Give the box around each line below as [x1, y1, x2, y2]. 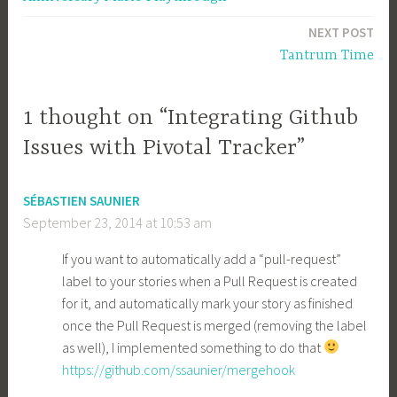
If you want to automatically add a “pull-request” [62, 249, 342, 268]
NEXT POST [307, 24, 374, 42]
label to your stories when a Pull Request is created [62, 271, 358, 290]
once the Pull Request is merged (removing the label [62, 315, 368, 334]
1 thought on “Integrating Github [23, 105, 359, 131]
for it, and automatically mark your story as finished [62, 293, 354, 312]
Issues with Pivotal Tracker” [23, 135, 306, 161]
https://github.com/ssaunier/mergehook [62, 360, 296, 378]
